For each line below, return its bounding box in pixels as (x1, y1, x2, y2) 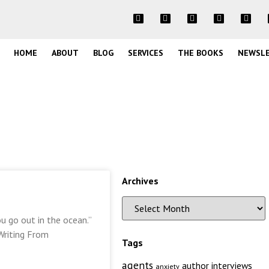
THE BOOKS (177, 47, 223, 58)
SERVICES (127, 47, 163, 58)
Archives (121, 175, 159, 187)
